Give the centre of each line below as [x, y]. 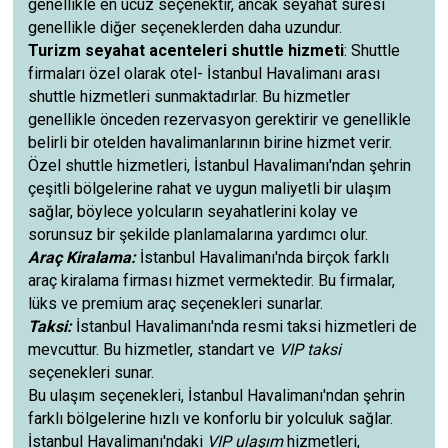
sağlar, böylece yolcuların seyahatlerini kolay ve [193, 211]
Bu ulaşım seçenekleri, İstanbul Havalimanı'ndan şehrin [217, 395]
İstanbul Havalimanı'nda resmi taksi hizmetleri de [247, 326]
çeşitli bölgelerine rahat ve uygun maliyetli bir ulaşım [210, 188]
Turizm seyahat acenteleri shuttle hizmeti [186, 50]
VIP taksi [310, 349]
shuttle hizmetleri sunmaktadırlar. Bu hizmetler [189, 96]
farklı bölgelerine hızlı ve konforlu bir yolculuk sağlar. [211, 418]
